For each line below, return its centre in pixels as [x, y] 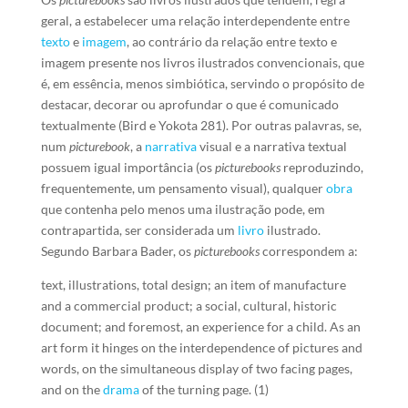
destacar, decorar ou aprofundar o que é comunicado [189, 104]
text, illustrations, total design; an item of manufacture [193, 285]
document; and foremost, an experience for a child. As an [200, 326]
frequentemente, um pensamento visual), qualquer [183, 188]
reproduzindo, [323, 167]
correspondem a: [310, 251]
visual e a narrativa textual [271, 146]
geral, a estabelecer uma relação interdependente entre [195, 20]
